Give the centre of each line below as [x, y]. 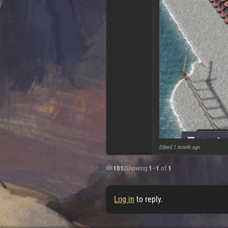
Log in [124, 199]
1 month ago [187, 147]
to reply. [149, 199]
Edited [166, 147]
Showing [137, 168]
